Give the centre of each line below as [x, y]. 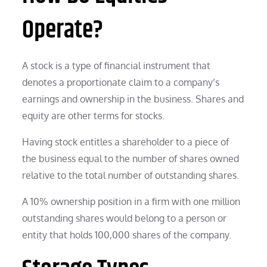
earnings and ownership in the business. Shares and [133, 99]
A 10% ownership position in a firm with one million [131, 201]
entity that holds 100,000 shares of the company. [127, 235]
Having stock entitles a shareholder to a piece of [126, 142]
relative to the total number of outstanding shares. [131, 175]
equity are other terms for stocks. [94, 115]
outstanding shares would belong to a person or [125, 218]
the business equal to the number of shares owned [131, 158]
